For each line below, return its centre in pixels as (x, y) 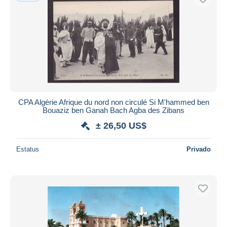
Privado (199, 149)
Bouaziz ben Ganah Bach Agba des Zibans (113, 110)
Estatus (28, 149)
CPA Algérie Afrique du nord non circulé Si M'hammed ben (113, 102)
